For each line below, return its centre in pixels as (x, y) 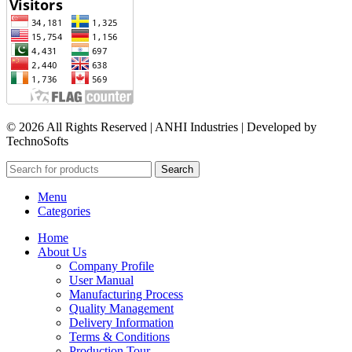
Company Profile (112, 266)
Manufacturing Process (126, 294)
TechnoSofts (37, 141)
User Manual (101, 280)
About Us (62, 251)
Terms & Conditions (119, 336)
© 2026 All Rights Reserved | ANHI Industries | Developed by (161, 126)
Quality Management (121, 308)
